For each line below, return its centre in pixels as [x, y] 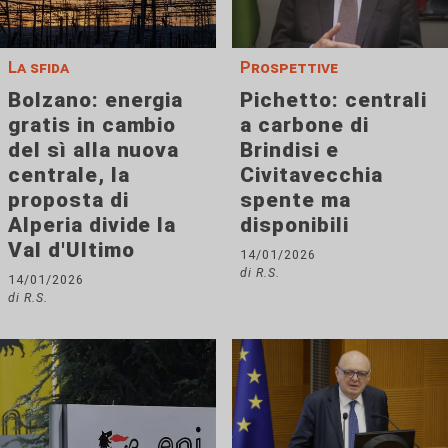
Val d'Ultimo [71, 250]
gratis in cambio [92, 125]
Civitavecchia [311, 175]
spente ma [295, 200]
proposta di [68, 200]
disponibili [294, 225]
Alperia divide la [92, 225]
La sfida [38, 68]
